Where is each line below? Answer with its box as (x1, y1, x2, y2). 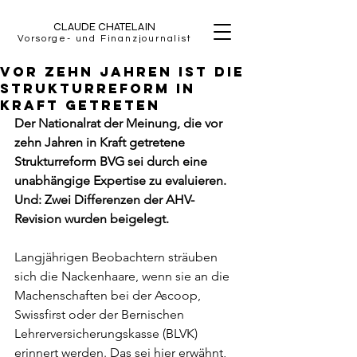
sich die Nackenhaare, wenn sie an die (14, 269, 233, 284)
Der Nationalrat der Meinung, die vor (14, 116, 226, 131)
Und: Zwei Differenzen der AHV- (14, 192, 194, 207)
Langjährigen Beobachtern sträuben (14, 249, 221, 265)
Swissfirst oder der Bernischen (14, 307, 187, 322)
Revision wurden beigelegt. (14, 211, 172, 226)
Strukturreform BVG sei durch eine (14, 154, 210, 169)
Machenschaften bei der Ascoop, (14, 288, 204, 303)
